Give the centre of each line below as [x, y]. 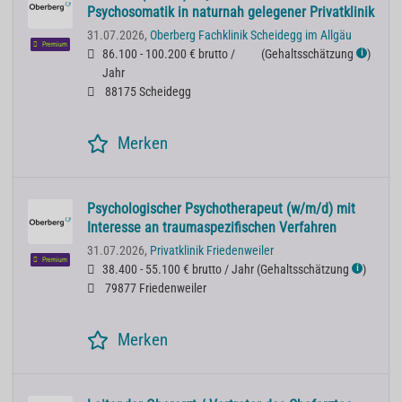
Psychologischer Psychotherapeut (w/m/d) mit [221, 209]
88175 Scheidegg [147, 92]
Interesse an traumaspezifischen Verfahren [212, 228]
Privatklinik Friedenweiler [212, 251]
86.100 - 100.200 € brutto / [169, 55]
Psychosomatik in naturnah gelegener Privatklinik [231, 13]
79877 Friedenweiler [154, 289]
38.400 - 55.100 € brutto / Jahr [178, 270]
